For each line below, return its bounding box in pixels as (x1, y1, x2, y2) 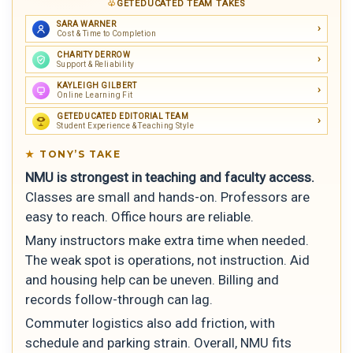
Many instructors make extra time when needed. (25, 232, 309, 248)
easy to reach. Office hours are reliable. (25, 209, 254, 225)
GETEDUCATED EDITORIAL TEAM (57, 112, 189, 121)
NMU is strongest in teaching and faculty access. (25, 169, 314, 186)
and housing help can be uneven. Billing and (25, 271, 279, 288)
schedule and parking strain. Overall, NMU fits (25, 334, 292, 351)
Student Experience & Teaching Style (57, 121, 194, 131)
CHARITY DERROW (57, 50, 131, 60)
